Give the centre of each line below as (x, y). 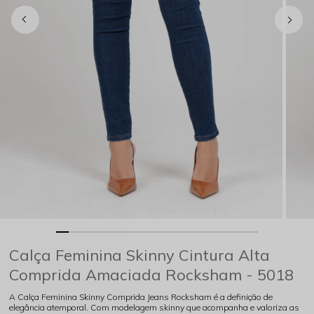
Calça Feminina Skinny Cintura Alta (140, 255)
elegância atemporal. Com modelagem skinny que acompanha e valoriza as (155, 307)
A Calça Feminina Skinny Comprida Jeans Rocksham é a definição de (141, 296)
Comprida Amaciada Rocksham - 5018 (152, 274)
